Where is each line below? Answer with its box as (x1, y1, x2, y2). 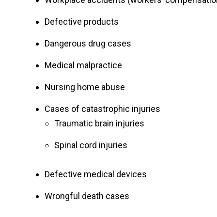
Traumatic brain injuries (54, 118, 144, 128)
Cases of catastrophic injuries (45, 104, 160, 114)
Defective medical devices (45, 169, 147, 179)
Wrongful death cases (45, 191, 129, 201)
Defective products (45, 16, 119, 27)
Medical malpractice (45, 60, 122, 70)
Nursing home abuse (45, 82, 125, 92)
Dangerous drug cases (45, 38, 131, 48)
